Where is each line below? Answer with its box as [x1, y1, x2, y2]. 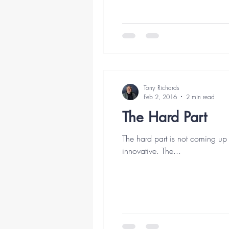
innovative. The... [122, 145, 181, 156]
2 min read [186, 92, 215, 101]
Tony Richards [144, 83, 179, 92]
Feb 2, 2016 [144, 92, 177, 101]
